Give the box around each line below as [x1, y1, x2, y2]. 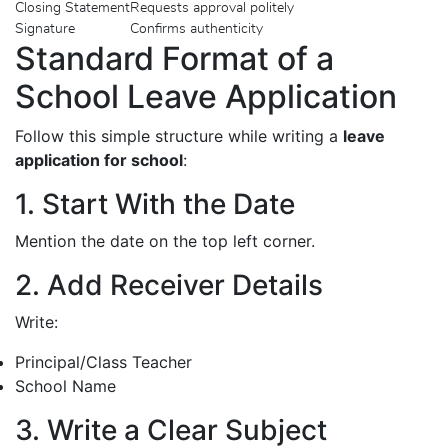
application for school [15, 149, 183, 170]
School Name [15, 375, 116, 396]
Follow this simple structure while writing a [15, 125, 343, 146]
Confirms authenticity [130, 21, 263, 36]
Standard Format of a [15, 38, 334, 78]
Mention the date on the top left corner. [15, 230, 315, 251]
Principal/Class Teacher [15, 351, 192, 372]
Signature [15, 21, 75, 36]
